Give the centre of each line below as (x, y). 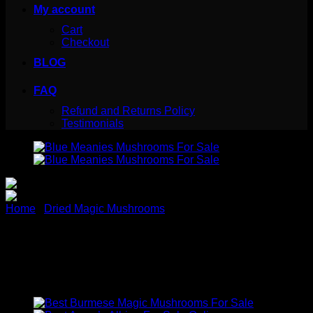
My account (64, 9)
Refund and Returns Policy (128, 111)
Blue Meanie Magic (107, 243)
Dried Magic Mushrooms (104, 209)
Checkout (85, 42)
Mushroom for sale (107, 269)
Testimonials (93, 123)
